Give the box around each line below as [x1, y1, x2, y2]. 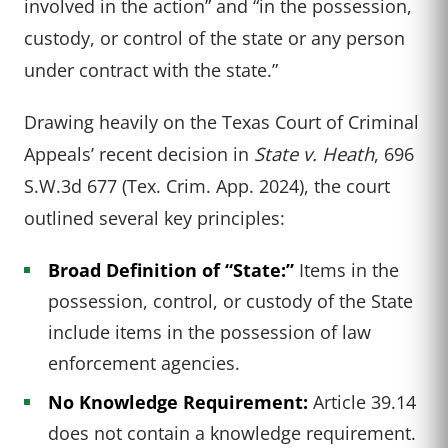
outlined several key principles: [24, 205, 285, 231]
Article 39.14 [308, 389, 416, 415]
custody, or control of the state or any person [24, 25, 405, 51]
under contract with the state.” [24, 57, 278, 83]
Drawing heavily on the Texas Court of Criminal [24, 109, 419, 135]
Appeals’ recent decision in [24, 141, 254, 167]
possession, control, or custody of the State [48, 288, 413, 314]
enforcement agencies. [48, 350, 240, 376]
